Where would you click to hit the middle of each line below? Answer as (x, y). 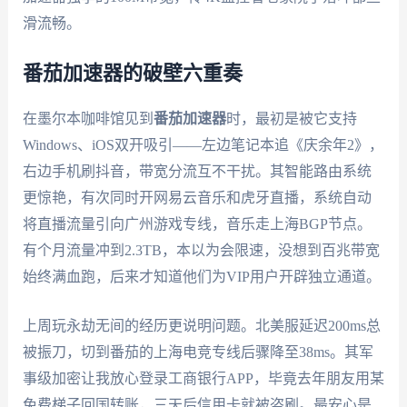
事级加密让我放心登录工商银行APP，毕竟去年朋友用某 (203, 379)
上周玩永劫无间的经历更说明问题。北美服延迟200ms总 (201, 326)
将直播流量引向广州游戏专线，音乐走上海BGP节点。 (197, 223)
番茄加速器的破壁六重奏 (132, 73)
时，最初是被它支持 (291, 118)
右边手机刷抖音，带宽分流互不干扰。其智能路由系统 (197, 171)
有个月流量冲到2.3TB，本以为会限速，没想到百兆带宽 (201, 250)
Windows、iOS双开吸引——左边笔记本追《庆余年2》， (203, 144)
